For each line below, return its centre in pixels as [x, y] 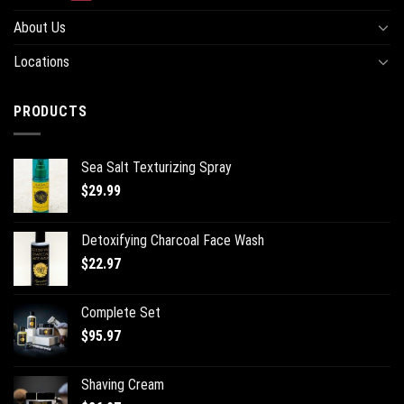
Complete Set [121, 312]
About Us [40, 27]
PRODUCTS [50, 111]
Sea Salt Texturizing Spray [156, 167]
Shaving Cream [123, 384]
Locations [41, 61]
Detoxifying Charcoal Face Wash [173, 240]
